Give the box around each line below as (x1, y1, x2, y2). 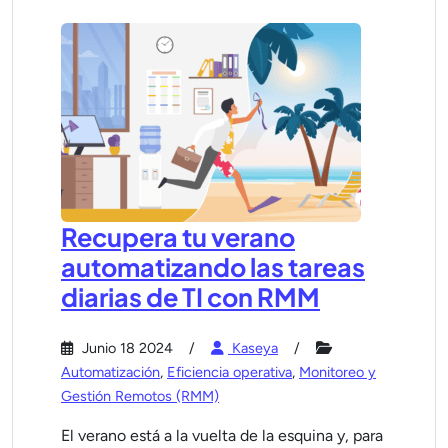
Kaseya (228, 339, 278, 357)
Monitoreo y (299, 363, 376, 381)
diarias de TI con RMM (61, 281, 320, 313)
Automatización (61, 363, 160, 381)
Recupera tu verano (61, 221, 295, 253)
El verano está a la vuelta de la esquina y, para (61, 426, 383, 445)
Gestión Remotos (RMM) (61, 387, 219, 405)
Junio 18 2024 (78, 339, 173, 357)
